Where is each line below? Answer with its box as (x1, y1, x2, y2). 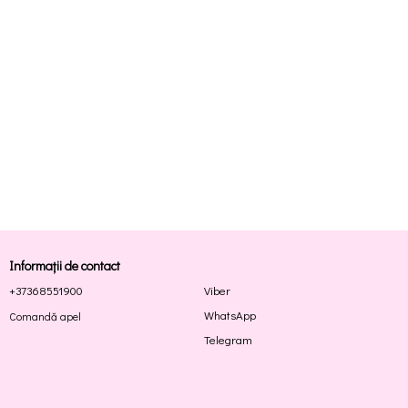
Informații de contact (9, 257, 120, 274)
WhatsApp (204, 307, 256, 322)
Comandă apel (9, 308, 81, 323)
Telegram (204, 331, 252, 347)
